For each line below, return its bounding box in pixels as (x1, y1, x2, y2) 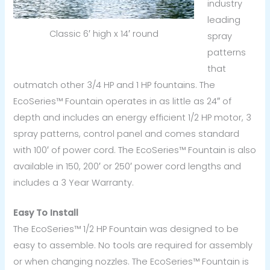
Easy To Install (13, 207, 79, 219)
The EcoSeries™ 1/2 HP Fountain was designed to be (13, 223, 239, 236)
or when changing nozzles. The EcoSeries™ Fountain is (13, 256, 250, 268)
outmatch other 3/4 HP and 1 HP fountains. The (13, 78, 216, 91)
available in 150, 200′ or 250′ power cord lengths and (13, 160, 242, 172)
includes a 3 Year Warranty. (13, 176, 134, 189)
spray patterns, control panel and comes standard (13, 127, 240, 140)
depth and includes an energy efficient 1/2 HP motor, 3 (13, 111, 252, 124)
